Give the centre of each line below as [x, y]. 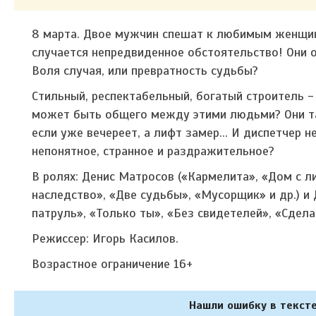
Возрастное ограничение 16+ [112, 263]
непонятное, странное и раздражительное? [153, 151]
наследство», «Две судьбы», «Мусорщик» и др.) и [172, 194]
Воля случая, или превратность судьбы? [147, 70]
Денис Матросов [130, 176]
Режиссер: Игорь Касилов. [105, 238]
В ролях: [57, 176]
